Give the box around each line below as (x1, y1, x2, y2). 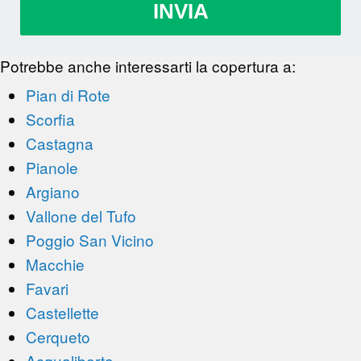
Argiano (26, 180, 80, 202)
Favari (26, 277, 68, 299)
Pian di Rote (26, 84, 110, 106)
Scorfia (26, 108, 75, 130)
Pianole (26, 156, 78, 178)
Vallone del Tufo (26, 205, 136, 226)
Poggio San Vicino (26, 229, 154, 251)
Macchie (26, 253, 85, 275)
